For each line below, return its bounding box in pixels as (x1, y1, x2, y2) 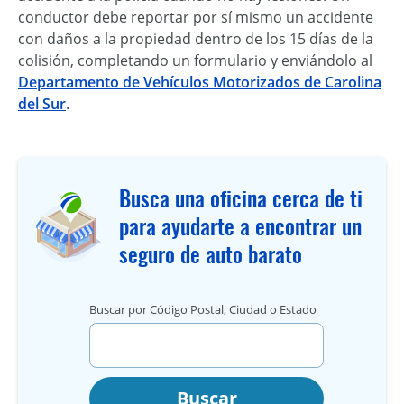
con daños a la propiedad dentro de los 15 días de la (18, 29, 373, 50)
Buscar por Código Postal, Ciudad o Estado (89, 301, 317, 318)
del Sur (18, 94, 66, 115)
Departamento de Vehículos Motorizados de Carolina (18, 72, 381, 93)
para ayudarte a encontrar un (119, 212, 362, 242)
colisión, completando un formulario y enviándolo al (18, 50, 372, 71)
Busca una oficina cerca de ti (119, 184, 363, 214)
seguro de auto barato (119, 240, 302, 270)
